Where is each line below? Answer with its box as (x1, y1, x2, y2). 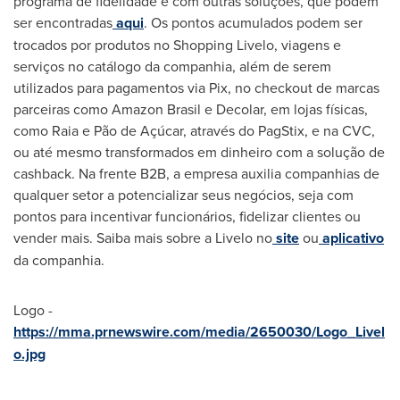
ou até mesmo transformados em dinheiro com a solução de (13, 141, 385, 162)
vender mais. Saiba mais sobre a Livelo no (13, 227, 272, 247)
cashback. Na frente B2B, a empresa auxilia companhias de (13, 162, 379, 183)
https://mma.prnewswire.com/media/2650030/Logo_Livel (13, 321, 385, 342)
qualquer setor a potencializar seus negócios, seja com (13, 184, 354, 204)
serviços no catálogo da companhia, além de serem (13, 55, 331, 76)
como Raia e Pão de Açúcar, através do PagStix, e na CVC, (13, 120, 375, 140)
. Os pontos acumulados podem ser (144, 12, 362, 32)
